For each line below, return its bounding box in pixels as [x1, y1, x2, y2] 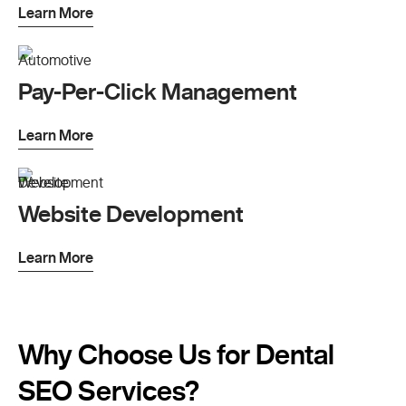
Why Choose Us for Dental [18, 340, 334, 368]
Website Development [18, 201, 244, 225]
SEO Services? [18, 376, 199, 404]
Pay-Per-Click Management [18, 79, 297, 102]
